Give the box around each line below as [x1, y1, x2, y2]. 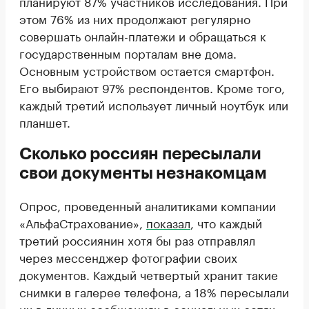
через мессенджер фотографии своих [19, 247, 237, 266]
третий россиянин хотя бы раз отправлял [19, 230, 255, 248]
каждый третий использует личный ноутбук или [19, 94, 288, 113]
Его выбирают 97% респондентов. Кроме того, [19, 77, 285, 96]
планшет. [19, 112, 70, 130]
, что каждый [190, 212, 262, 231]
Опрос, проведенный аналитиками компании [19, 195, 276, 214]
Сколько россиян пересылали [19, 145, 262, 162]
